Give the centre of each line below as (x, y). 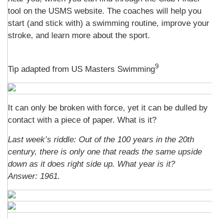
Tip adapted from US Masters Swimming (81, 69)
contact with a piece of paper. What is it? (82, 120)
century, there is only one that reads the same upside (105, 152)
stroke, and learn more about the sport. (79, 35)
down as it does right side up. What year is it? (91, 164)
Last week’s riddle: (43, 140)
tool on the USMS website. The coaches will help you (105, 11)
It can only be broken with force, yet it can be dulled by (108, 108)
